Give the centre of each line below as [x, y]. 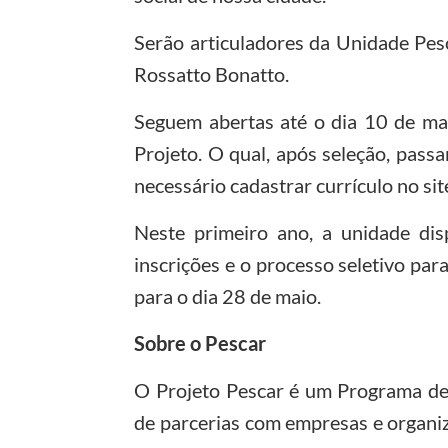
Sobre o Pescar [200, 342]
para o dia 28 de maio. [228, 295]
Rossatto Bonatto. [212, 73]
